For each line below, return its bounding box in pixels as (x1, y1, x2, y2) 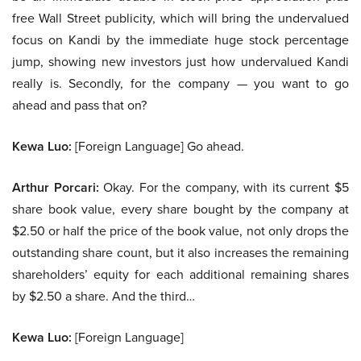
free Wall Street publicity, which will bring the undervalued (12, 9, 349, 27)
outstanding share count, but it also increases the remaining (12, 243, 349, 262)
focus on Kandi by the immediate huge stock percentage (12, 31, 349, 49)
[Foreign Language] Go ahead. (72, 137, 244, 156)
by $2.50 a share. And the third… (12, 287, 195, 305)
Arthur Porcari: (12, 178, 99, 197)
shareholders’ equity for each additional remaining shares (12, 265, 349, 284)
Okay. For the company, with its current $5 (98, 178, 350, 197)
